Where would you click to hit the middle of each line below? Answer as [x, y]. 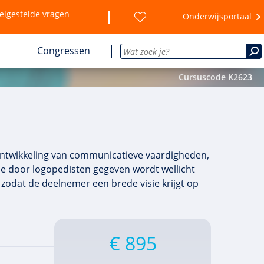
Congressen [63, 51]
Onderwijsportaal [217, 16]
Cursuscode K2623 [215, 77]
